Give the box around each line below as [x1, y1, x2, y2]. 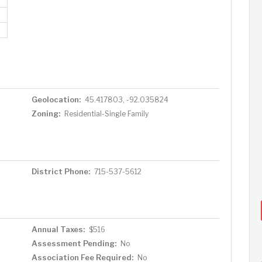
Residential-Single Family [64, 109, 149, 118]
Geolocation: [31, 95, 81, 104]
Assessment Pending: [31, 239, 116, 248]
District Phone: [31, 167, 90, 176]
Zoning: [31, 109, 60, 118]
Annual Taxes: [31, 225, 85, 234]
